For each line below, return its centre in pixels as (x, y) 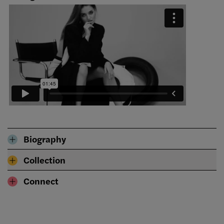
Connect (41, 181)
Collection (44, 160)
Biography (45, 139)
